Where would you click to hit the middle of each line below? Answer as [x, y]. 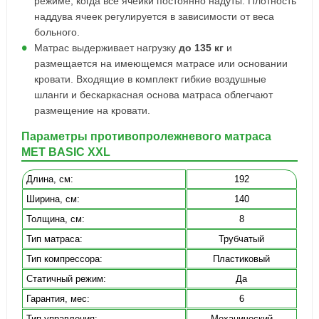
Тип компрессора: [64, 259]
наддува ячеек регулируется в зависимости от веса [154, 16]
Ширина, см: [53, 199]
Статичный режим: [66, 279]
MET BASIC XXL [66, 152]
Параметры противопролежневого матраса [146, 136]
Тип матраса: [54, 239]
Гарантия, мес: [58, 299]
